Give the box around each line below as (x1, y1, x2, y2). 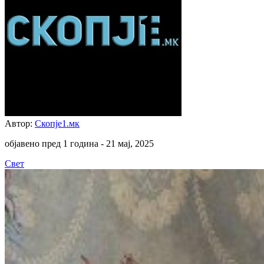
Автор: (5, 118, 35, 128)
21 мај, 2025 (106, 138, 154, 148)
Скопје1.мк (35, 118, 80, 128)
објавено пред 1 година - (5, 138, 106, 148)
